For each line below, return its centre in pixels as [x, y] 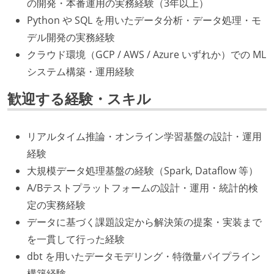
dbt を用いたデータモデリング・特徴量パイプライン [144, 257]
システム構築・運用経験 [81, 72]
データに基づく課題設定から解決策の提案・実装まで [144, 222]
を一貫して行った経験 [76, 239]
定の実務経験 [56, 205]
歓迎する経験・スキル [79, 99]
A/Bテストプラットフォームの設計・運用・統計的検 [143, 188]
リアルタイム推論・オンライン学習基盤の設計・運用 [144, 137]
